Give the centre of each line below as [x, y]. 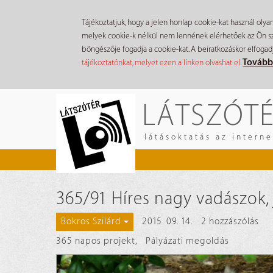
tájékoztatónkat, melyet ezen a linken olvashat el [161, 62]
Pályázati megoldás [187, 241]
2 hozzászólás [230, 222]
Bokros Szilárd [91, 222]
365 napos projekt [96, 241]
